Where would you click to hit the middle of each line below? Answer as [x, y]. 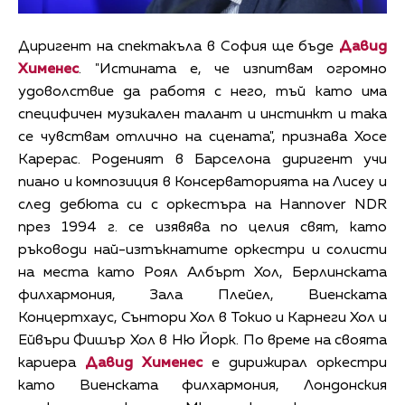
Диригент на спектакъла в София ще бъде [179, 47]
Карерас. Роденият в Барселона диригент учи [202, 160]
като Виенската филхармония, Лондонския [202, 386]
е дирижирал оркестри [295, 363]
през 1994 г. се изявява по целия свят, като [202, 227]
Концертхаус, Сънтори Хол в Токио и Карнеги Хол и [202, 318]
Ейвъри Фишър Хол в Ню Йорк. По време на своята [202, 340]
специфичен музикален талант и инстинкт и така [202, 114]
